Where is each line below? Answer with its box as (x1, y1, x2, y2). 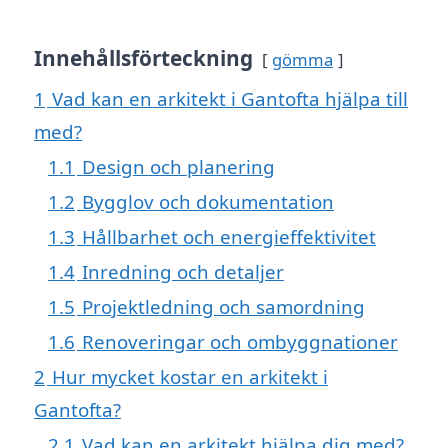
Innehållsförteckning (34, 44, 253, 73)
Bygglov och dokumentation (82, 189, 334, 215)
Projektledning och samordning (82, 294, 365, 320)
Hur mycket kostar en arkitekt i (52, 364, 328, 390)
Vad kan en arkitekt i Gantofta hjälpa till (52, 86, 408, 112)
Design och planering (82, 154, 275, 180)
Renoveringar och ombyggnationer (82, 329, 398, 355)
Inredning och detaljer (82, 259, 284, 285)
